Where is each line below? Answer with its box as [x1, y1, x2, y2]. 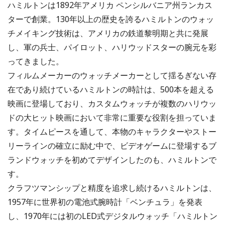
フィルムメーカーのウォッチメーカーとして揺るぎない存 [8, 70, 216, 81]
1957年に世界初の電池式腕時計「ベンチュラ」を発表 [8, 196, 202, 208]
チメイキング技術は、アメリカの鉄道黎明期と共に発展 [8, 28, 208, 39]
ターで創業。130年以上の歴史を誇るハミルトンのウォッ [8, 14, 214, 25]
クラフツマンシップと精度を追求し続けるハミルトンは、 [8, 182, 216, 194]
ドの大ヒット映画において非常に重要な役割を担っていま [8, 112, 216, 124]
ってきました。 [8, 56, 64, 67]
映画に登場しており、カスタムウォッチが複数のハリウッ [8, 98, 216, 109]
